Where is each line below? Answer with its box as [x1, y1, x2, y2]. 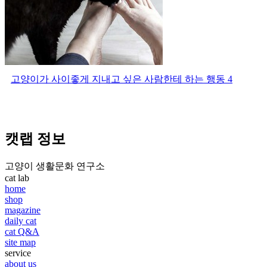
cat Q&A [5, 226, 39, 237]
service [5, 247, 31, 258]
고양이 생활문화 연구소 [5, 160, 105, 171]
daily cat [5, 215, 36, 226]
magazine [5, 204, 41, 215]
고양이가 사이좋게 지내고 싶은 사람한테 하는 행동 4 [11, 73, 232, 84]
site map [5, 237, 36, 247]
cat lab [5, 172, 29, 183]
